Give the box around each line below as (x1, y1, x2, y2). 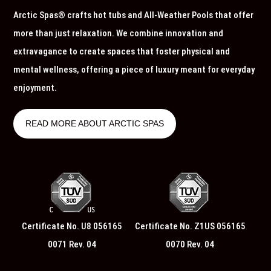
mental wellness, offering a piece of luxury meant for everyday (13, 64, 255, 75)
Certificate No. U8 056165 (21, 221, 122, 232)
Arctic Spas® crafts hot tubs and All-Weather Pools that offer (13, 10, 254, 21)
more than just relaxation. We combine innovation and (13, 28, 224, 39)
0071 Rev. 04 (47, 239, 96, 250)
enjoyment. (13, 82, 57, 93)
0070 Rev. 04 (166, 239, 215, 250)
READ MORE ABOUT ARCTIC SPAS (25, 119, 165, 128)
